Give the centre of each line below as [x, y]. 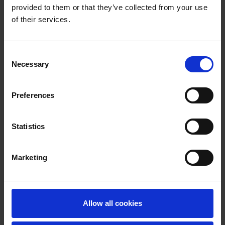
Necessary [30, 64]
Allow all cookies [113, 203]
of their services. [41, 19]
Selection [19, 66]
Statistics [28, 126]
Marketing [29, 157]
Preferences [33, 95]
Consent [18, 54]
